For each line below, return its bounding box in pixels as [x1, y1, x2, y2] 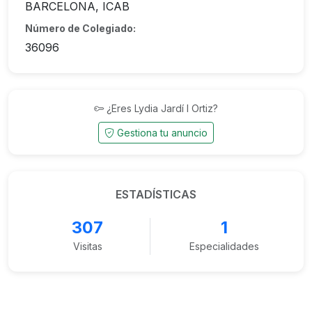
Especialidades [189, 240, 259, 252]
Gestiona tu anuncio [117, 127, 208, 139]
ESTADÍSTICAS [116, 187, 196, 201]
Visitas [72, 240, 102, 252]
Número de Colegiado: [25, 22, 136, 34]
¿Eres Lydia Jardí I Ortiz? [107, 102, 218, 114]
